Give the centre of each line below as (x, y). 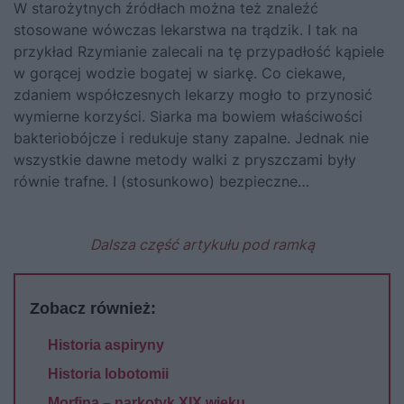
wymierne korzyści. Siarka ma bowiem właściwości (188, 116)
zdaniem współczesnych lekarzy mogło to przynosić (193, 94)
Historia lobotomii (108, 373)
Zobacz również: (93, 308)
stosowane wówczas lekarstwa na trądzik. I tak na (186, 29)
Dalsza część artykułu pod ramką (202, 244)
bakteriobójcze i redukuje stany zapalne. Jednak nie (191, 138)
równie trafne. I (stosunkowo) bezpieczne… (161, 181)
